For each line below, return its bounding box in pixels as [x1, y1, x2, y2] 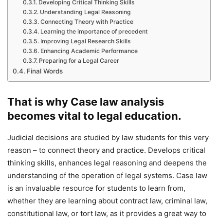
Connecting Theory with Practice [40, 18, 133, 25]
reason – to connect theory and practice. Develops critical [7, 145, 205, 155]
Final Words [26, 67, 63, 75]
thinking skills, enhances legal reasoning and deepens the [7, 158, 207, 167]
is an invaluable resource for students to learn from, [7, 183, 185, 193]
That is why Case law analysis [7, 95, 164, 108]
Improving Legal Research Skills [40, 37, 131, 45]
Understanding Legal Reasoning [39, 8, 131, 16]
